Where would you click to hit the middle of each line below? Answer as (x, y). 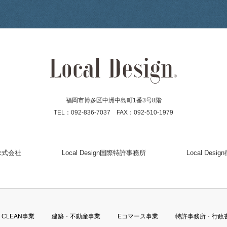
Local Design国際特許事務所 (104, 153)
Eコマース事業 (138, 217)
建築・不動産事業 (76, 217)
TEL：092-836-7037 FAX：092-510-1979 (113, 113)
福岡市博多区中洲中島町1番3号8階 (113, 101)
